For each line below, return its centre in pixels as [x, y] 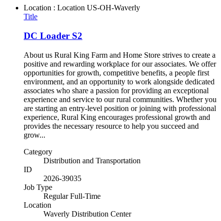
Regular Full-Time [72, 196]
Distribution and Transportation [92, 160]
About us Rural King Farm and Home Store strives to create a [120, 55]
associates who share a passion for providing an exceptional [116, 90]
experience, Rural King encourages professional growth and [117, 117]
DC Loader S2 [53, 36]
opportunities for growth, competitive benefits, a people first [116, 73]
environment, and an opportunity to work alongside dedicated [119, 81]
